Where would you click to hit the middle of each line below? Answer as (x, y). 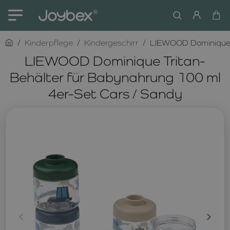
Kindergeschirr (111, 43)
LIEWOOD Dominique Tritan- (115, 61)
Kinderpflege (49, 43)
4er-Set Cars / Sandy (115, 93)
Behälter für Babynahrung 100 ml (115, 77)
